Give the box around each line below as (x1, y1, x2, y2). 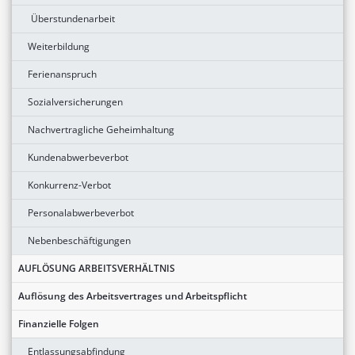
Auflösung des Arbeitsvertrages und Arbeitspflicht (18, 289, 247, 303)
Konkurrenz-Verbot (28, 178, 111, 193)
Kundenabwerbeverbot (28, 151, 128, 165)
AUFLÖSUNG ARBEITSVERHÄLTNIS (18, 261, 175, 276)
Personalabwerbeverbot (28, 206, 134, 220)
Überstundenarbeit (31, 12, 115, 26)
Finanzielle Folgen (18, 317, 99, 331)
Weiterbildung (28, 40, 90, 54)
